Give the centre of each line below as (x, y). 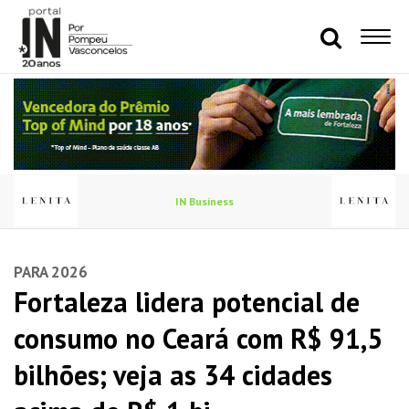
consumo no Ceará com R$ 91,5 (198, 338)
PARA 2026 (51, 272)
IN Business (204, 201)
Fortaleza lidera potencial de (187, 302)
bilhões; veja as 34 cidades (173, 375)
